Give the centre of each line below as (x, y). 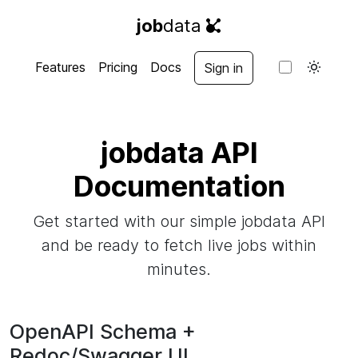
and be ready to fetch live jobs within (179, 245)
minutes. (179, 269)
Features (60, 67)
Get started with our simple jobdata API (179, 221)
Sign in (223, 68)
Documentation (179, 186)
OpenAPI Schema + (103, 332)
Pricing (117, 67)
